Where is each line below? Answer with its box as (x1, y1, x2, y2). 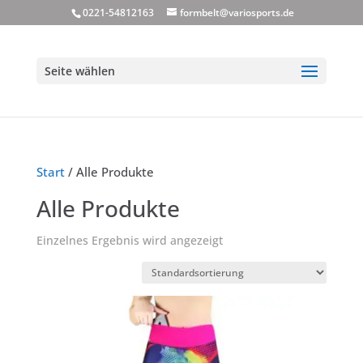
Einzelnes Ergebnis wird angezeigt (36, 233, 223, 248)
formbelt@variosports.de (179, 6, 294, 19)
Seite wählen (44, 63, 115, 79)
